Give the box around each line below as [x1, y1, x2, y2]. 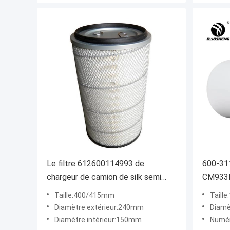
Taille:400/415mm [54, 191, 114, 200]
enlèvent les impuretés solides [47, 185, 158, 196]
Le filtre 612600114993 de [47, 159, 144, 169]
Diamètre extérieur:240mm [54, 203, 144, 212]
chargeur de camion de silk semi [47, 172, 161, 182]
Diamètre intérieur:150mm [54, 216, 142, 224]
